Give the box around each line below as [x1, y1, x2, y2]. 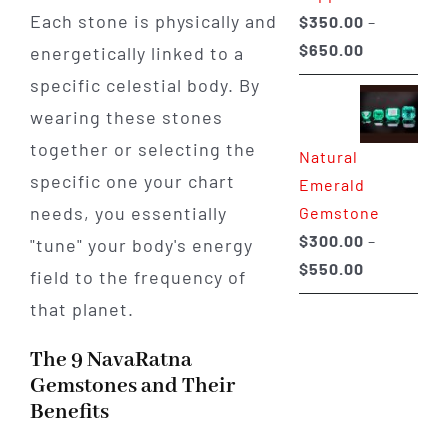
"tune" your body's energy [29, 234, 253, 257]
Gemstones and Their [29, 373, 235, 401]
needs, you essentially [29, 202, 227, 225]
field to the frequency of [29, 266, 246, 289]
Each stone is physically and [29, 10, 277, 33]
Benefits [29, 399, 109, 427]
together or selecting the [29, 138, 256, 161]
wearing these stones [29, 106, 223, 129]
